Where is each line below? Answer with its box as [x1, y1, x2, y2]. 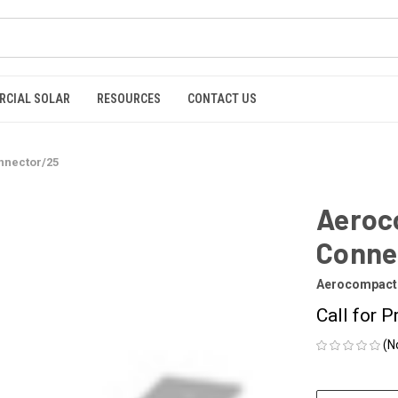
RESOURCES [97, 92, 161, 106]
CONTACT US [187, 92, 257, 106]
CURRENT [316, 381, 367, 396]
